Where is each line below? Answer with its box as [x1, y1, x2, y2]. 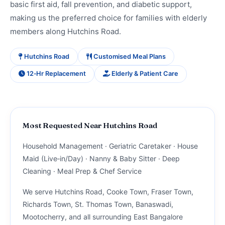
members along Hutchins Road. [10, 27, 121, 37]
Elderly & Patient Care [110, 70, 178, 78]
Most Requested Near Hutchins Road [23, 120, 157, 130]
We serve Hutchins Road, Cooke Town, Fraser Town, [23, 187, 193, 196]
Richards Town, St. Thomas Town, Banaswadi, [23, 199, 173, 208]
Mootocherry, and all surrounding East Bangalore [23, 212, 183, 221]
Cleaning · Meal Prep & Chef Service [23, 166, 142, 175]
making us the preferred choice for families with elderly [10, 13, 207, 23]
